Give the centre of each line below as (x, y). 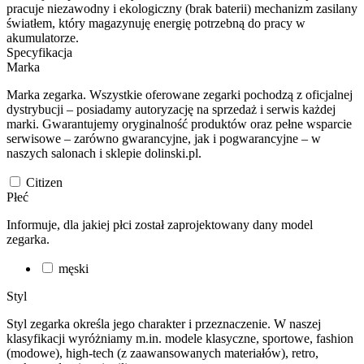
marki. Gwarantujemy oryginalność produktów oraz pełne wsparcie (179, 123)
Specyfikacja (39, 52)
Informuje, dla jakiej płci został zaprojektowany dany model (160, 224)
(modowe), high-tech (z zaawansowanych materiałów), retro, (162, 353)
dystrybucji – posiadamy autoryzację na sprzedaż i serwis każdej (171, 109)
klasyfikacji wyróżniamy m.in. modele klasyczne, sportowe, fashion (180, 338)
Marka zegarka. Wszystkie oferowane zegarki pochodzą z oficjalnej (180, 94)
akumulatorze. (43, 37)
